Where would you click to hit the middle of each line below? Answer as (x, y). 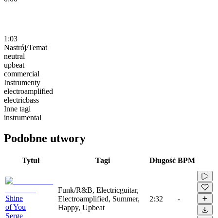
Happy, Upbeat (81, 207)
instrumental (23, 117)
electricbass (21, 100)
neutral (14, 56)
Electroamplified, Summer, (99, 199)
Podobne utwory (45, 138)
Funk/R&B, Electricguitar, (98, 190)
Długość (163, 160)
